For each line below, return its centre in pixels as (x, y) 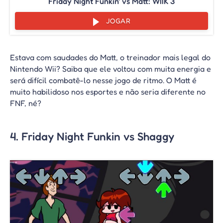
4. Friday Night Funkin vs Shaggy (92, 136)
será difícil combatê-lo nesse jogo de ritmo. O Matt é (103, 80)
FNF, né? (26, 103)
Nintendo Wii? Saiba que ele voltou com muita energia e (111, 69)
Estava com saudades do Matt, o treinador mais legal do (110, 57)
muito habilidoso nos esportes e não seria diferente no (108, 92)
